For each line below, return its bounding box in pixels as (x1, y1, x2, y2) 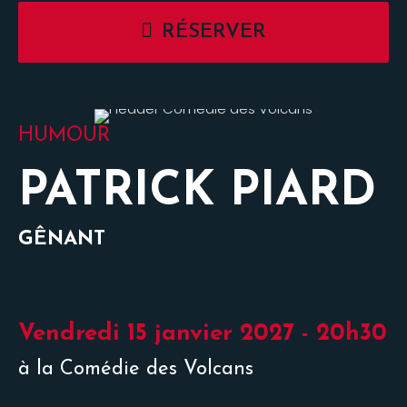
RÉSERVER (162, 22, 266, 43)
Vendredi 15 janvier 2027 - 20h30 (18, 322, 387, 346)
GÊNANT (18, 229, 105, 250)
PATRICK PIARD (18, 169, 376, 216)
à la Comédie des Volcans (18, 359, 253, 380)
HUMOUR (18, 125, 110, 146)
